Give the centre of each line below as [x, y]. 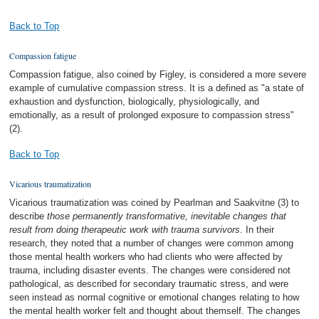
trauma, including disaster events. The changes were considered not [150, 271]
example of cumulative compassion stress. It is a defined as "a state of [157, 88]
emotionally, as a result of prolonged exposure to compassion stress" [152, 115]
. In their [257, 230]
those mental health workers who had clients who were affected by [146, 257]
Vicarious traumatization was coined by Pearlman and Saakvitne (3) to [155, 203]
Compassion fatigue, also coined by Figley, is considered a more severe [158, 75]
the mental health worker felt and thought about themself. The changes [155, 311]
